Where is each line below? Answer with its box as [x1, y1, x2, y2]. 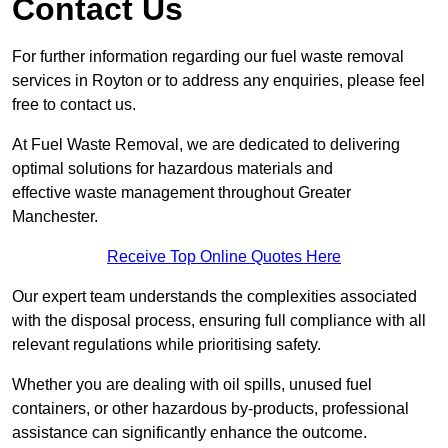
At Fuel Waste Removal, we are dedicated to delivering [12, 136, 400, 154]
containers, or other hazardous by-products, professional [12, 400, 409, 418]
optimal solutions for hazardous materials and [12, 160, 333, 178]
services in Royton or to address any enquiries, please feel [12, 72, 425, 90]
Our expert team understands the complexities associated [12, 288, 417, 306]
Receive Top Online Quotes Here [107, 248, 341, 266]
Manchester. [12, 208, 98, 226]
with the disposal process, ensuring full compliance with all [12, 312, 426, 330]
